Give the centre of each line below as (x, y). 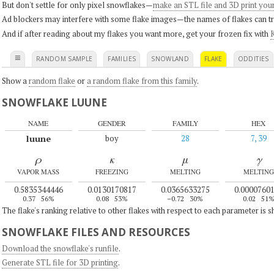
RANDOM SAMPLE (64, 58)
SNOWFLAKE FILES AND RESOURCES (96, 232)
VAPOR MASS (38, 172)
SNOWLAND (170, 58)
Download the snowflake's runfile (60, 248)
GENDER (112, 123)
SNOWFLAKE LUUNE (54, 102)
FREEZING (112, 172)
